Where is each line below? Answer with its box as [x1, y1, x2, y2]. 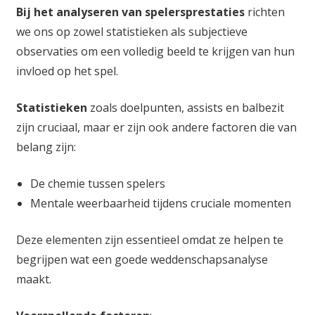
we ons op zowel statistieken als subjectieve [15, 23, 247, 39]
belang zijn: [15, 139, 76, 155]
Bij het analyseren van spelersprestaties [15, 4, 245, 20]
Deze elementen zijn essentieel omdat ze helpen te [15, 231, 283, 247]
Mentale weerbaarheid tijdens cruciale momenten [30, 195, 291, 211]
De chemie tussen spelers [30, 175, 165, 191]
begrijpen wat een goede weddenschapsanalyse [15, 251, 268, 267]
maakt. [15, 271, 51, 287]
